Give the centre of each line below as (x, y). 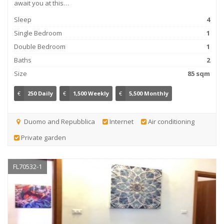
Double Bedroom (40, 46)
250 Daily (40, 93)
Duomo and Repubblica (58, 121)
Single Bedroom (38, 33)
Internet (120, 121)
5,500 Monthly (149, 93)
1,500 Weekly (91, 93)
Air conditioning (170, 121)
